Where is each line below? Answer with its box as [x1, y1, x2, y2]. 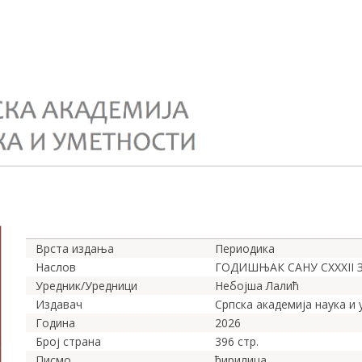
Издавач [36, 297, 82, 313]
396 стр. [215, 334, 259, 350]
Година [36, 315, 75, 331]
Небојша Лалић [215, 278, 299, 294]
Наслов [36, 259, 76, 276]
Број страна [36, 334, 101, 350]
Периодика [215, 241, 275, 257]
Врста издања [36, 241, 114, 257]
